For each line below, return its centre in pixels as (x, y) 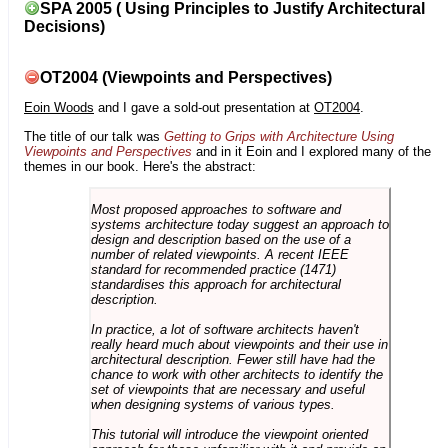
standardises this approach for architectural (215, 285)
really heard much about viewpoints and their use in (239, 345)
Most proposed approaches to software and (215, 210)
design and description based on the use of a (220, 240)
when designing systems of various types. (212, 405)
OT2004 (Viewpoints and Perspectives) (186, 77)
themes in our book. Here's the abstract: (140, 166)
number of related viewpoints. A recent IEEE (219, 255)
